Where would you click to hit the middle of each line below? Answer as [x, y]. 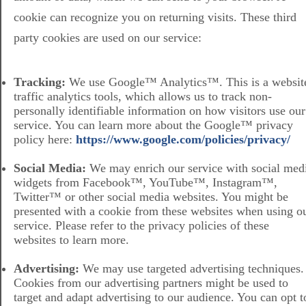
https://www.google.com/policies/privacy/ [183, 140]
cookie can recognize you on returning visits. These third [155, 17]
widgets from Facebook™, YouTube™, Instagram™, [145, 183]
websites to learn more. [71, 240]
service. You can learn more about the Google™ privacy [153, 125]
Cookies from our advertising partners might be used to [151, 283]
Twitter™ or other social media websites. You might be [151, 197]
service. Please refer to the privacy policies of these [141, 226]
